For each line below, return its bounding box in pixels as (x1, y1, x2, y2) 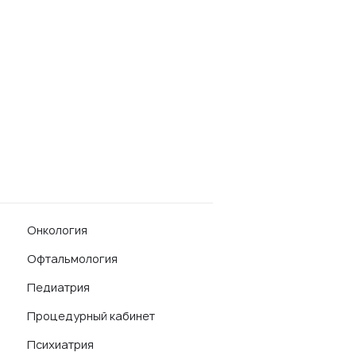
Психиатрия (27, 337, 94, 352)
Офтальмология (27, 251, 118, 266)
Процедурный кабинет (27, 308, 155, 323)
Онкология (27, 222, 87, 238)
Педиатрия (27, 280, 90, 295)
